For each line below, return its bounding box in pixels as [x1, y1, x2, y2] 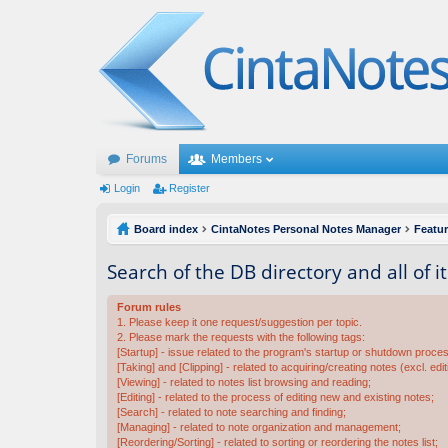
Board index [134, 223, 198, 235]
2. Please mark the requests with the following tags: [117, 331, 365, 344]
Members [211, 152, 262, 166]
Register [169, 182, 210, 194]
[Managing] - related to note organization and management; [117, 421, 401, 434]
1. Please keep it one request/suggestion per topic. [117, 316, 362, 329]
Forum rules [117, 301, 181, 314]
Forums [126, 152, 167, 166]
